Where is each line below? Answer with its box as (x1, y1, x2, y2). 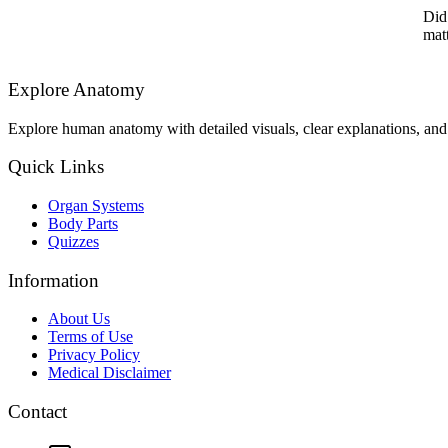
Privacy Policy (48, 346, 140, 364)
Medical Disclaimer (48, 364, 171, 382)
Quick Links (8, 156, 104, 178)
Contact (8, 401, 67, 423)
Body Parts (48, 215, 118, 233)
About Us (48, 310, 110, 328)
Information (8, 269, 99, 291)
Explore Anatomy (8, 78, 145, 100)
